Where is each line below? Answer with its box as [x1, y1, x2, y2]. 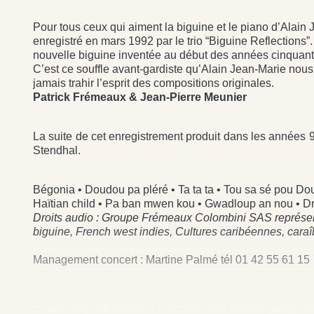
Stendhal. [33, 144, 81, 156]
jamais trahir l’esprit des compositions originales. [33, 77, 274, 89]
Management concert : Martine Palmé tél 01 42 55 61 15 [33, 254, 310, 266]
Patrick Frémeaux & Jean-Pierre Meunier [33, 91, 247, 103]
